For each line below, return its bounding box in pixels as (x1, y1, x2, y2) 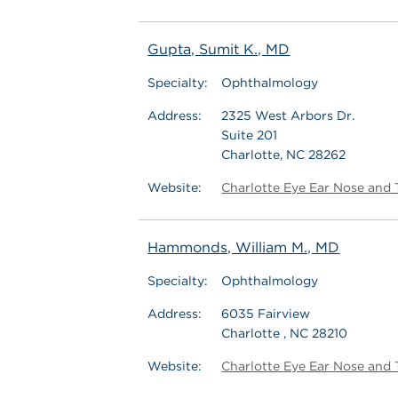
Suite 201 (221, 128, 278, 142)
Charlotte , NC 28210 (221, 326, 348, 340)
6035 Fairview (221, 306, 311, 321)
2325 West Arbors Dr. (221, 108, 355, 123)
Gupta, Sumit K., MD (147, 41, 291, 58)
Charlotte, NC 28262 (221, 147, 346, 162)
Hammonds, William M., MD (147, 239, 340, 256)
